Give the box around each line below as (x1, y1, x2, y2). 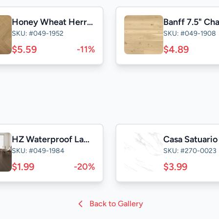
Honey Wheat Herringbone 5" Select (87, 17, 93, 27)
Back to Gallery (89, 199, 143, 208)
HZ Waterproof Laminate (84, 134, 89, 145)
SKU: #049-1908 (163, 29, 216, 38)
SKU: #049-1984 (12, 147, 65, 155)
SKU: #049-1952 (12, 29, 64, 38)
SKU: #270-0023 (163, 147, 217, 155)
